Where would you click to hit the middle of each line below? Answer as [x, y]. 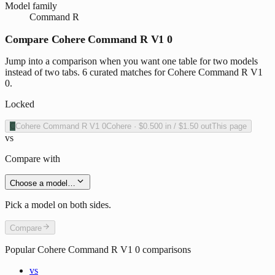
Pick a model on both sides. [58, 205]
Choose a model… [43, 184]
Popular [21, 250]
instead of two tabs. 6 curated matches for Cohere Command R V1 [134, 72]
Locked [20, 104]
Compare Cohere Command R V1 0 [89, 40]
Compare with [33, 159]
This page [229, 126]
